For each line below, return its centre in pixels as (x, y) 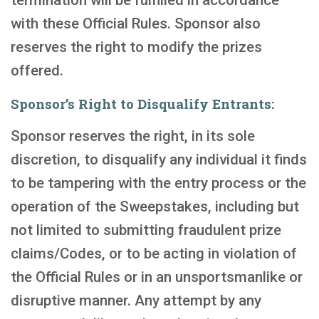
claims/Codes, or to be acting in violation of (154, 253)
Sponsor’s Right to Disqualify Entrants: (142, 104)
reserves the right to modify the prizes (136, 47)
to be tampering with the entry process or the (158, 183)
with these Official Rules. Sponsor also (136, 23)
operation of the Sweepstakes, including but (155, 206)
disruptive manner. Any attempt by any (136, 300)
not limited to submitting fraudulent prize (146, 230)
